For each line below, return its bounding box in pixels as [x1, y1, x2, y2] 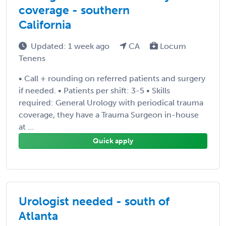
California [19, 17, 71, 32]
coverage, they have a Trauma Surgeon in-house [19, 109, 199, 120]
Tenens [19, 53, 45, 63]
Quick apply [93, 136, 133, 145]
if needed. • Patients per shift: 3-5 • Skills [19, 85, 170, 95]
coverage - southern [19, 3, 130, 17]
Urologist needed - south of [19, 194, 169, 208]
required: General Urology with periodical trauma [19, 97, 203, 107]
